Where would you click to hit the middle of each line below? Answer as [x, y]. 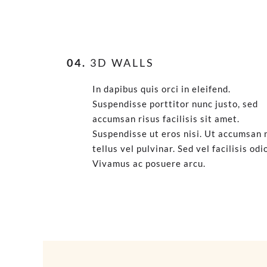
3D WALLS [120, 63]
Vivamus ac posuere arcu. [149, 163]
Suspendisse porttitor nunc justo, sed [175, 104]
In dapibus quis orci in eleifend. [162, 89]
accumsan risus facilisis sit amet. [166, 119]
